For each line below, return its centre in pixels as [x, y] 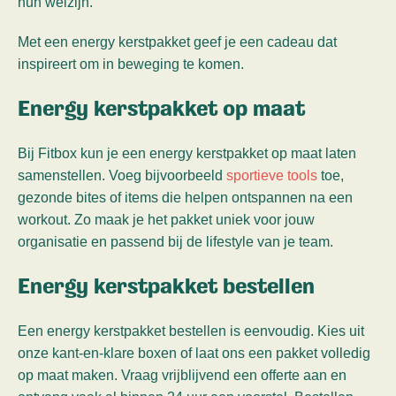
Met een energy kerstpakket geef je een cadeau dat [177, 42]
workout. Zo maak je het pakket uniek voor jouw [166, 220]
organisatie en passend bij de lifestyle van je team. [175, 242]
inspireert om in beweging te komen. [131, 65]
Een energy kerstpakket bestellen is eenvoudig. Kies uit [191, 331]
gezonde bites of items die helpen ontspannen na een [185, 198]
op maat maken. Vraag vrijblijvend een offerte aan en [182, 376]
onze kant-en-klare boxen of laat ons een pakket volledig [194, 354]
